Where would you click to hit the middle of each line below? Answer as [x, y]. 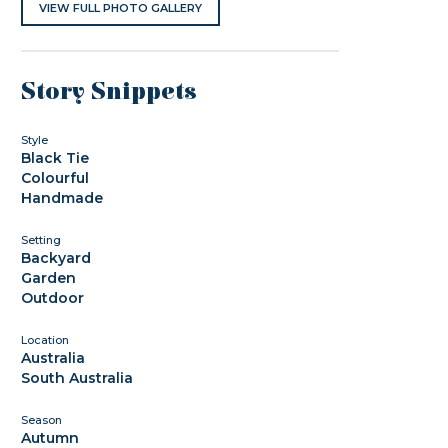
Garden [49, 278]
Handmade [62, 198]
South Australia [77, 378]
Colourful [55, 178]
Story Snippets [109, 92]
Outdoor [53, 298]
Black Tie [55, 158]
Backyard [56, 258]
